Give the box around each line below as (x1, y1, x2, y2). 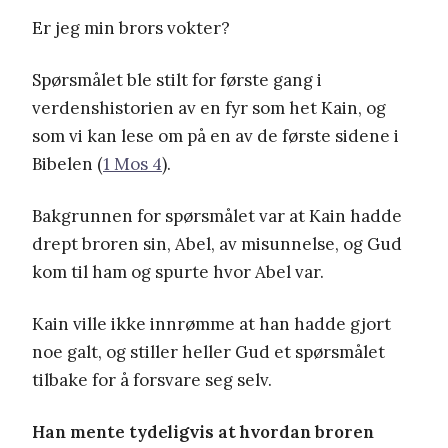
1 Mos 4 (103, 152, 162, 175)
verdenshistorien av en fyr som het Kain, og (32, 96, 386, 119)
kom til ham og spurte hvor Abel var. (32, 260, 324, 283)
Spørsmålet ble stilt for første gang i (32, 68, 322, 91)
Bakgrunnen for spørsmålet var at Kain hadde (32, 204, 402, 227)
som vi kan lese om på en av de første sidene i (32, 124, 399, 147)
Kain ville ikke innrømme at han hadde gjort (32, 312, 391, 335)
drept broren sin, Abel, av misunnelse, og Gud (32, 232, 402, 255)
